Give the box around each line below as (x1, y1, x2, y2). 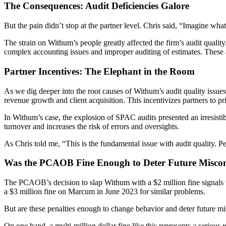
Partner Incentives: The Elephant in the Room (4, 66, 195, 77)
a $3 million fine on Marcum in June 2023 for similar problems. (4, 187, 205, 196)
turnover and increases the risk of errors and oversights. (4, 122, 179, 131)
